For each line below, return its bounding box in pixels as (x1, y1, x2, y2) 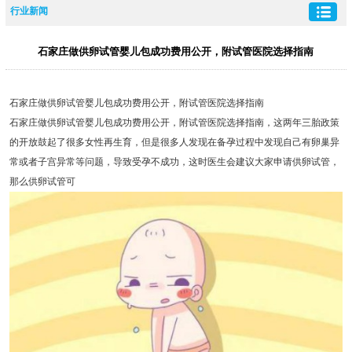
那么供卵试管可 (9, 176, 75, 188)
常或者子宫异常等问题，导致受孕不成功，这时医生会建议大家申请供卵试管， (9, 156, 339, 168)
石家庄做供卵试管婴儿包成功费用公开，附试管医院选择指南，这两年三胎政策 (9, 117, 339, 129)
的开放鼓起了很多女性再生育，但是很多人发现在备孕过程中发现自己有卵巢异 (9, 137, 339, 148)
